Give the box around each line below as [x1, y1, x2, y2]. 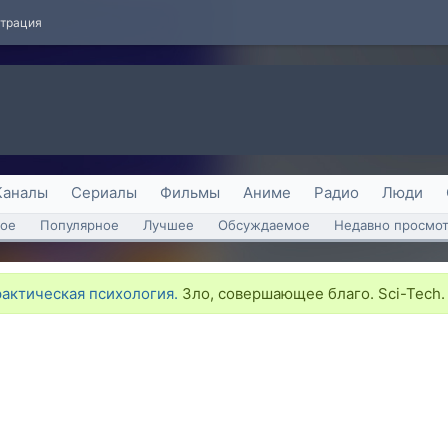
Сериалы [71, 183, 137, 202]
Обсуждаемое [218, 217, 310, 233]
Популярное [40, 217, 119, 233]
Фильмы [160, 183, 220, 202]
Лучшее [143, 217, 194, 233]
